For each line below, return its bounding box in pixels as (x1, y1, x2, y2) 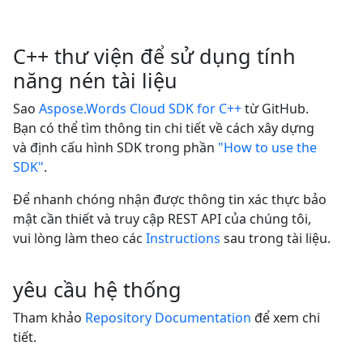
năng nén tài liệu (13, 66, 177, 95)
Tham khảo (13, 309, 85, 327)
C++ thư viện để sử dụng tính (13, 42, 296, 70)
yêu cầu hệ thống (13, 275, 181, 304)
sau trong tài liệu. (220, 229, 331, 248)
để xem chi (251, 309, 320, 327)
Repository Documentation (85, 309, 251, 327)
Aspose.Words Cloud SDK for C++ (39, 100, 241, 118)
